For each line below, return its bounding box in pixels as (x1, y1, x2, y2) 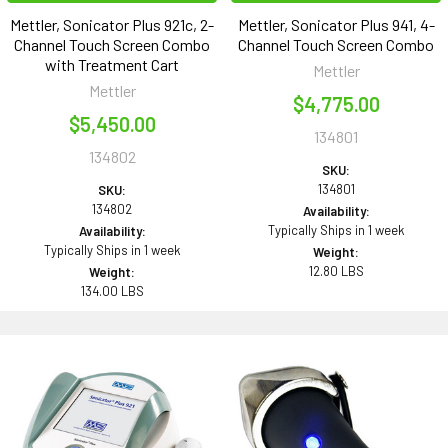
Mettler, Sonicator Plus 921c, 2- (10, 15, 214, 35)
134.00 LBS (80, 283, 144, 300)
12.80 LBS (308, 263, 364, 280)
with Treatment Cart (45, 55, 179, 75)
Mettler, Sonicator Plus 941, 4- (237, 15, 435, 35)
